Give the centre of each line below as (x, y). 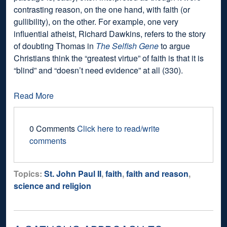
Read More (34, 95)
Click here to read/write (118, 128)
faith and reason (157, 173)
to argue (174, 46)
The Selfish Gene (127, 46)
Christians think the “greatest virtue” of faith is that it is (109, 58)
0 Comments (53, 128)
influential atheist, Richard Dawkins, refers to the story (110, 33)
